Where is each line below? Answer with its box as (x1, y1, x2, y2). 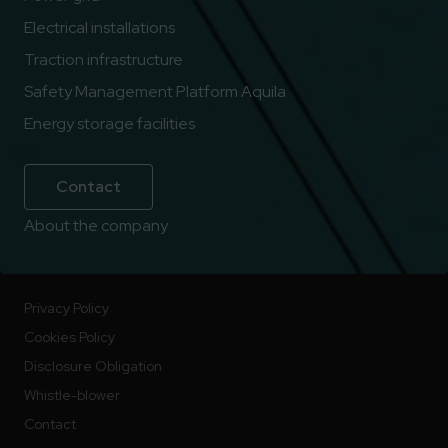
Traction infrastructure (24, 48, 183, 70)
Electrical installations (24, 16, 175, 38)
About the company (24, 214, 168, 236)
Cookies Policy (24, 327, 115, 346)
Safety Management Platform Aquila (24, 80, 286, 102)
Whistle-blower (24, 385, 120, 404)
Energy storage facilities (24, 112, 195, 134)
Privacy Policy (24, 298, 109, 317)
